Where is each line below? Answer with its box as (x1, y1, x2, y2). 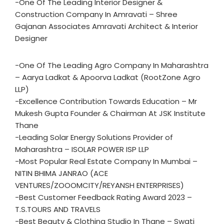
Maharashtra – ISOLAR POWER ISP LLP (15, 144, 149, 154)
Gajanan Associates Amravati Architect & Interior (15, 21, 198, 31)
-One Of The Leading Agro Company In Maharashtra (15, 60, 208, 70)
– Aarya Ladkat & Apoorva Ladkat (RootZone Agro (15, 72, 200, 82)
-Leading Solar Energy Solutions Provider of (15, 132, 173, 142)
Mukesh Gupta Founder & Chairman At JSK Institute (15, 108, 205, 118)
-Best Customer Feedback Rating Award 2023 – (15, 192, 192, 202)
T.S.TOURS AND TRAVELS (15, 204, 100, 214)
